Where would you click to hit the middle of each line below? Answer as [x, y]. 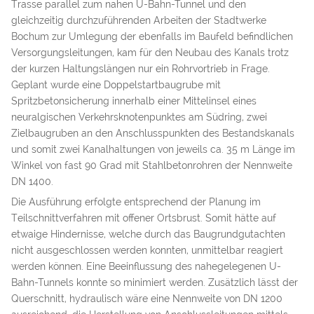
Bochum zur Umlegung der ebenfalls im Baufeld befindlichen [152, 36]
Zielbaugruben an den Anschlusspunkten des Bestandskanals [153, 133]
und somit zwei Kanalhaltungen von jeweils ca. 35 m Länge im [153, 149]
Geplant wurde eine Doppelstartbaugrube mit [116, 84]
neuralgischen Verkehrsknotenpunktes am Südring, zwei [139, 117]
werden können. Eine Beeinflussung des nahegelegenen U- [146, 266]
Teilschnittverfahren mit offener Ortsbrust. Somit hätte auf [144, 218]
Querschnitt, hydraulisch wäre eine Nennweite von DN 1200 [147, 298]
